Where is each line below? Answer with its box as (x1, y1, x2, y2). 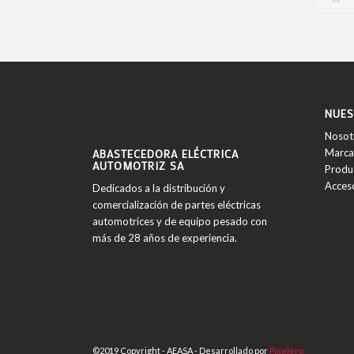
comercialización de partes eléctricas (92, 198, 261, 212)
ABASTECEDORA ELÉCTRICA (92, 146, 239, 162)
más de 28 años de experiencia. (92, 232, 237, 245)
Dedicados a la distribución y (92, 182, 225, 195)
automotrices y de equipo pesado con (92, 215, 267, 228)
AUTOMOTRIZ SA (92, 158, 184, 174)
